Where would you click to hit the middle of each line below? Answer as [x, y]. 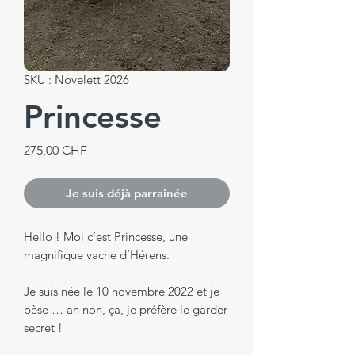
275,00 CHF [55, 150]
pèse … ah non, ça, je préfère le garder [126, 309]
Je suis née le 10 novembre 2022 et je [122, 291]
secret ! [43, 327]
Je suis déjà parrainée [127, 193]
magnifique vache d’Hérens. [97, 254]
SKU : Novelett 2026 [76, 79]
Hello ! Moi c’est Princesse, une [106, 236]
